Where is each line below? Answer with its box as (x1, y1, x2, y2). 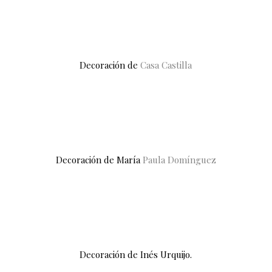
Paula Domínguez (142, 154, 216, 166)
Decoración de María (55, 154, 143, 166)
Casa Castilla (140, 59, 192, 71)
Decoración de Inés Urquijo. (80, 248, 192, 260)
